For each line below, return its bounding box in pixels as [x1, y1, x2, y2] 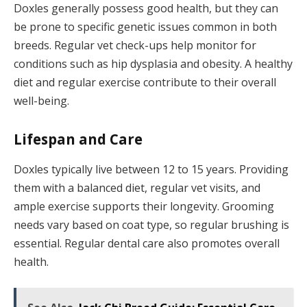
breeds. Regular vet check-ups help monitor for [14, 37, 256, 53]
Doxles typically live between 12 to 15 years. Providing [14, 161, 288, 177]
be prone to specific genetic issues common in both [14, 19, 277, 34]
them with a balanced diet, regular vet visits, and [14, 180, 260, 195]
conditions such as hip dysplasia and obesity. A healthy [14, 56, 293, 71]
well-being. [14, 93, 69, 108]
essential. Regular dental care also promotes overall [14, 235, 280, 251]
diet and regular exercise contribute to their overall [14, 74, 276, 90]
